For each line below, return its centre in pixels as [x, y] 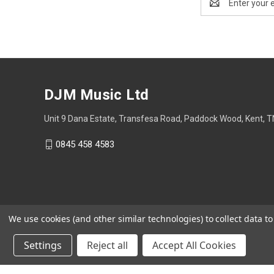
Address [217, 9]
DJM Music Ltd [97, 94]
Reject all [107, 245]
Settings [43, 245]
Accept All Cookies [194, 245]
